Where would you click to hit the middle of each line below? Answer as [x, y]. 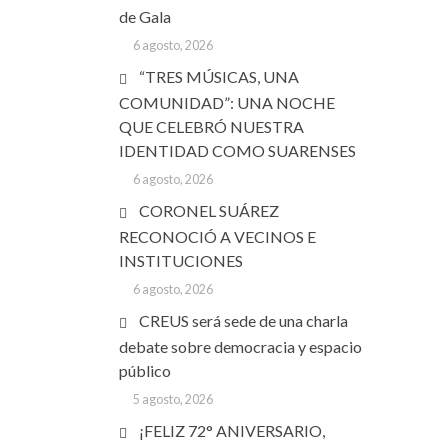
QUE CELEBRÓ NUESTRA [211, 126]
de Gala [145, 16]
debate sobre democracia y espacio [240, 346]
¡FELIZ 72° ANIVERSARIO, [232, 430]
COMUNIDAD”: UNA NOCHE [227, 102]
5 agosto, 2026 [172, 399]
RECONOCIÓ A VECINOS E [217, 236]
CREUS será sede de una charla [243, 320]
